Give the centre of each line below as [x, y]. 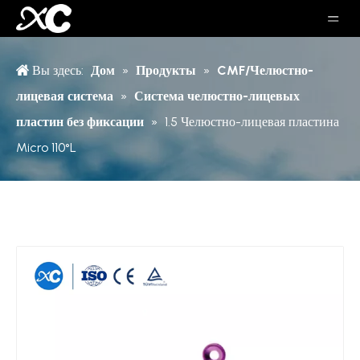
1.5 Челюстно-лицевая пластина [252, 122]
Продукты [166, 70]
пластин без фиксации [82, 122]
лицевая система [65, 96]
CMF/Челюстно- [265, 70]
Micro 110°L [46, 147]
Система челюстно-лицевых [217, 96]
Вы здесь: [58, 70]
